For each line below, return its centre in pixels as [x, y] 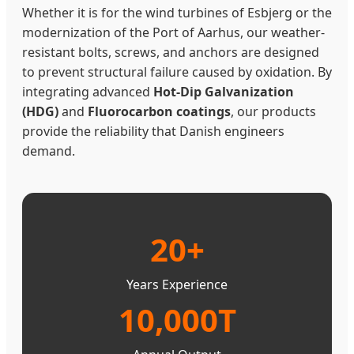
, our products [273, 111]
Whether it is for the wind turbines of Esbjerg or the [177, 13]
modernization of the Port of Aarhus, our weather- [173, 32]
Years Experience [177, 284]
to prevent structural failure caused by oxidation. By [177, 72]
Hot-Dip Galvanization [224, 92]
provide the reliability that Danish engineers [153, 131]
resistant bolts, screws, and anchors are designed [171, 52]
